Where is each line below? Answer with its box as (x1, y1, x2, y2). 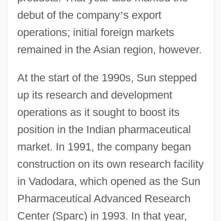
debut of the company (17, 8, 120, 21)
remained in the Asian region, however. (17, 43, 202, 56)
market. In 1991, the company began (17, 140, 191, 153)
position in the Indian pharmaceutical (17, 123, 191, 136)
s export (123, 8, 161, 21)
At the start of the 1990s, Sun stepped (17, 71, 197, 84)
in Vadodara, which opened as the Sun (17, 175, 200, 187)
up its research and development (17, 88, 172, 101)
